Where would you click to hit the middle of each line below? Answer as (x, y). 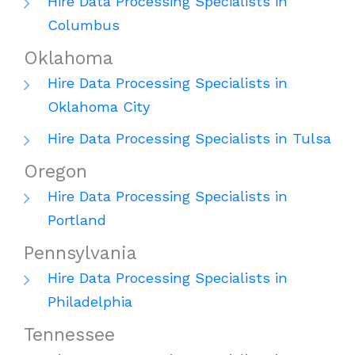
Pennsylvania (80, 254)
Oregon (55, 172)
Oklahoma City (99, 107)
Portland (77, 220)
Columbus (84, 25)
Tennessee (69, 335)
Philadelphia (90, 302)
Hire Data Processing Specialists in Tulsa (189, 139)
